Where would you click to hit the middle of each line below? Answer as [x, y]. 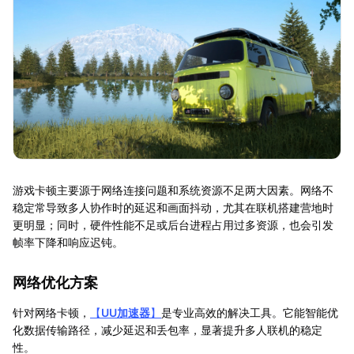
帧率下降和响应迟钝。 [68, 242]
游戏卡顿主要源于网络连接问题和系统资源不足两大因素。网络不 [173, 190]
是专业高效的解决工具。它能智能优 [250, 312]
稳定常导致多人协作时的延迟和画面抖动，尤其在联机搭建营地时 [173, 207]
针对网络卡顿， [51, 312]
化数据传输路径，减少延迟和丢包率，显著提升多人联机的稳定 [168, 330]
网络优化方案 [55, 282]
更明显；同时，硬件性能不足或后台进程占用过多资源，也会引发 [173, 224]
